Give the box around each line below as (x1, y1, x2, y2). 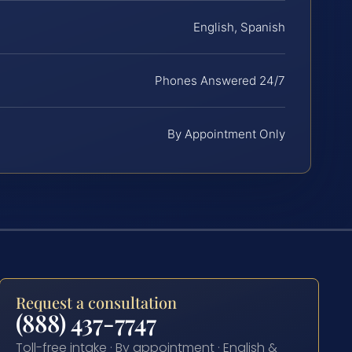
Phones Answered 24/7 (155, 73, 285, 89)
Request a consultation (16, 291, 178, 313)
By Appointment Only (167, 126, 285, 142)
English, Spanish (193, 20, 285, 35)
